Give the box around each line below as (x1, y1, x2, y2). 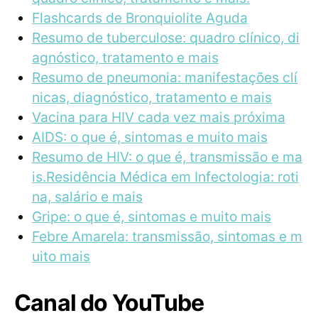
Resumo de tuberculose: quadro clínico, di (32, 28, 300, 46)
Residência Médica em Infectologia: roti (46, 168, 299, 185)
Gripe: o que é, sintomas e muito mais (32, 207, 271, 225)
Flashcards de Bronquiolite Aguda (32, 9, 248, 26)
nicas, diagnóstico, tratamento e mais (32, 88, 272, 106)
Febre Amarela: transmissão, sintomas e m (32, 227, 302, 245)
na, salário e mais (32, 187, 143, 205)
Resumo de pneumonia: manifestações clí (32, 68, 297, 86)
